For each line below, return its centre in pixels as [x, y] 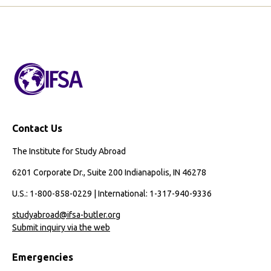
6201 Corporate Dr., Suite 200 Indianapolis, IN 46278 [109, 172]
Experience [84, 100]
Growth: [78, 41]
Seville [75, 129]
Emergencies [43, 257]
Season [77, 12]
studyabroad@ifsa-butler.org [66, 215]
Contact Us [37, 128]
